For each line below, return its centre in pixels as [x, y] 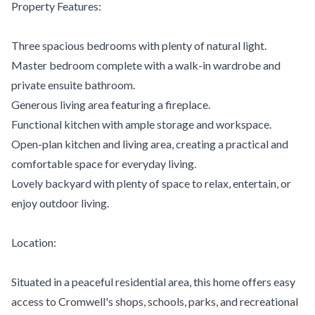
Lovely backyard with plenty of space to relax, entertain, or [151, 183]
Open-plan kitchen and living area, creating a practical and [150, 144]
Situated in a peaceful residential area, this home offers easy [153, 282]
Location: [34, 242]
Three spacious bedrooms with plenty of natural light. [139, 45]
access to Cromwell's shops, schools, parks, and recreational [155, 301]
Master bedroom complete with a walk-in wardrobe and [146, 65]
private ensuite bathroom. [73, 85]
